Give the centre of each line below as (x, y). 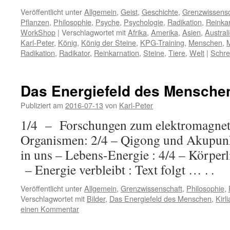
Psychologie (143, 22)
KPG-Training (162, 42)
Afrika (137, 32)
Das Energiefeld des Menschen (160, 198)
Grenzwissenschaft (151, 188)
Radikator (74, 53)
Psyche (108, 22)
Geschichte (160, 12)
